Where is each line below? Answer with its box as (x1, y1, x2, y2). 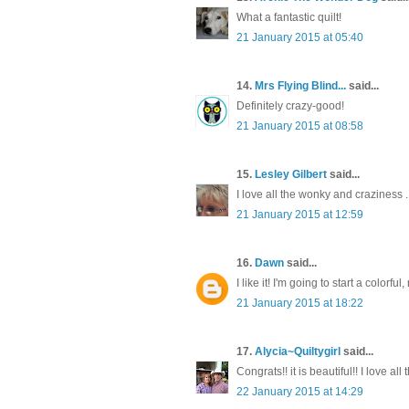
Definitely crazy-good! (236, 99, 344, 112)
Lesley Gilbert (255, 167, 327, 181)
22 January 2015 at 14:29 (236, 384, 363, 398)
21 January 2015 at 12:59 (236, 207, 363, 221)
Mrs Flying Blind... (255, 79, 346, 92)
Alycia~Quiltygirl (255, 344, 341, 358)
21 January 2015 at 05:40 (236, 30, 363, 44)
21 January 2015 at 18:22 (236, 296, 363, 309)
